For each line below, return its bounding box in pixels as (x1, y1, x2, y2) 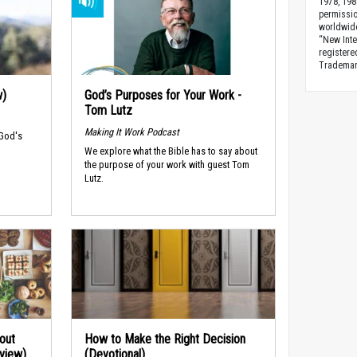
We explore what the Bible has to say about (84, 145, 257, 158)
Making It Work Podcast (84, 125, 179, 138)
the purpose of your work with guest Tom (84, 159, 249, 171)
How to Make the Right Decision (84, 331, 245, 347)
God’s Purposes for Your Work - (84, 88, 241, 103)
